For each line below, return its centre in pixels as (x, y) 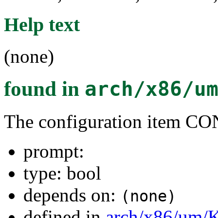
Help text (42, 25)
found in (44, 89)
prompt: (54, 151)
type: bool (62, 173)
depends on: (72, 195)
